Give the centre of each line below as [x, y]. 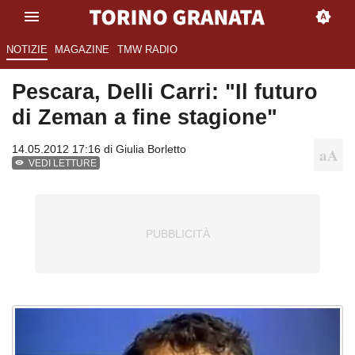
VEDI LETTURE [63, 164]
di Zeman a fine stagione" [145, 117]
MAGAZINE [82, 50]
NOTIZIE [27, 50]
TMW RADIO [147, 50]
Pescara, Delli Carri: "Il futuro [165, 92]
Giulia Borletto [151, 149]
